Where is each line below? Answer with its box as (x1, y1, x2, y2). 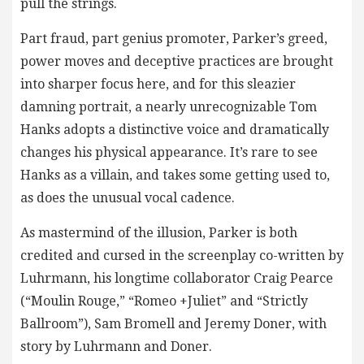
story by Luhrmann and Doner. (20, 339, 212, 355)
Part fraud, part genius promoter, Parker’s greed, (20, 31, 327, 47)
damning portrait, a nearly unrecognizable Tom (20, 99, 317, 115)
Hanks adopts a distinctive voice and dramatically (20, 122, 329, 138)
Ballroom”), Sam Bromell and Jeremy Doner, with (20, 316, 327, 332)
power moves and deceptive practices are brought (20, 54, 333, 70)
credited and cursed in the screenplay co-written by (20, 248, 344, 264)
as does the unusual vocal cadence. (20, 190, 235, 206)
